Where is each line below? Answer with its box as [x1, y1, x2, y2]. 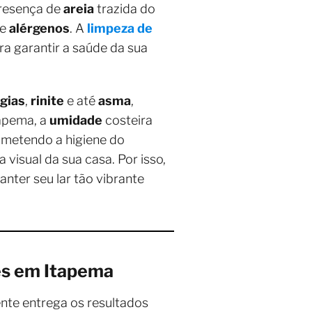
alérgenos [9, 21, 70, 36]
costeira [102, 113, 153, 127]
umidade [49, 113, 102, 127]
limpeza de [87, 21, 153, 36]
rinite [31, 93, 64, 108]
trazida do [94, 1, 155, 16]
